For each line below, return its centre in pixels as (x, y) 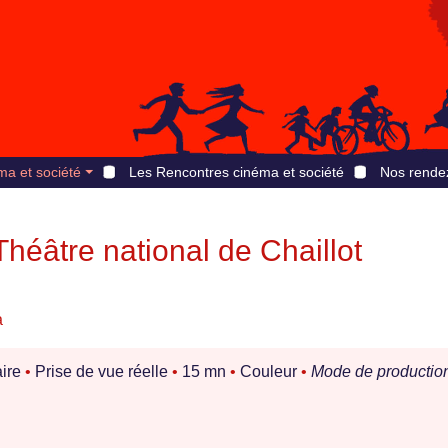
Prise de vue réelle (101, 372)
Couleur (268, 372)
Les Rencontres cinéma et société (236, 172)
